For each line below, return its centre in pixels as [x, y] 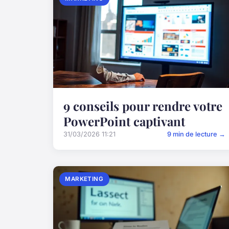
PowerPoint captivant [124, 121]
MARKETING [84, 179]
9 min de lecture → [197, 134]
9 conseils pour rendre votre [143, 106]
